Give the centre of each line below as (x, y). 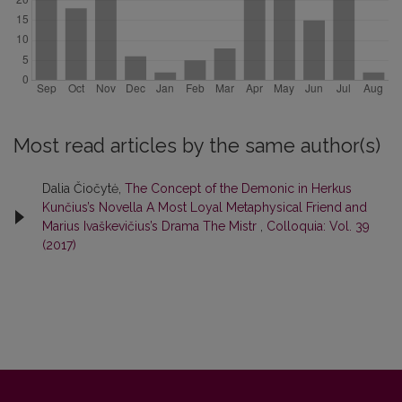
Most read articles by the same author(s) (197, 145)
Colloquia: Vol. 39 (318, 226)
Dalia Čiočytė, (83, 188)
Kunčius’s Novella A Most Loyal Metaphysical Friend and (205, 207)
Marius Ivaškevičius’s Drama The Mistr (151, 226)
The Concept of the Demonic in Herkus (238, 188)
